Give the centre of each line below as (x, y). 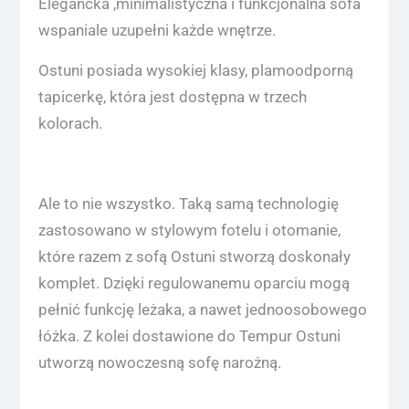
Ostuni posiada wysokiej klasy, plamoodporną (195, 71)
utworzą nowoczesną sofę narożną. (159, 363)
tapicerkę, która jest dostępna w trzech (172, 97)
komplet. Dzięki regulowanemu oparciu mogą (194, 283)
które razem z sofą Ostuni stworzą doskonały (194, 257)
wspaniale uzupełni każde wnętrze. (157, 31)
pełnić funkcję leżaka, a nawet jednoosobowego (202, 310)
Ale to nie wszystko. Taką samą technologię (188, 204)
